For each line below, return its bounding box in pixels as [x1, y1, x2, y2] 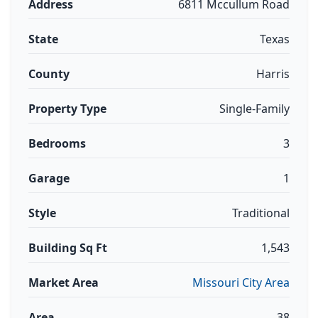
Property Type [28, 101, 106, 116]
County [28, 66, 70, 82]
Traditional [232, 205, 290, 221]
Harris [256, 66, 290, 82]
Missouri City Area [192, 275, 290, 290]
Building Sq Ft [28, 240, 107, 256]
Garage [28, 170, 70, 186]
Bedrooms [28, 136, 86, 151]
